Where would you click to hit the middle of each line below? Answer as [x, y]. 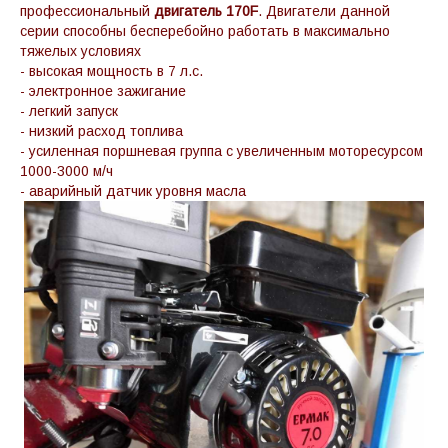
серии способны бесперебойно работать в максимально [205, 30]
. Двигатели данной [324, 10]
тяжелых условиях [80, 50]
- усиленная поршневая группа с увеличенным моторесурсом [221, 150]
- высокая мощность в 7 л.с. [111, 70]
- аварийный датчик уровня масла [133, 190]
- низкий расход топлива [101, 130]
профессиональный [87, 10]
